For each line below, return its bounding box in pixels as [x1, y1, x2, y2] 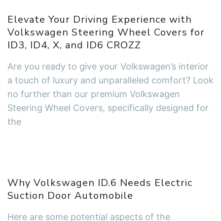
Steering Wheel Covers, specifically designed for [7, 103, 209, 113]
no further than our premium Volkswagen [7, 89, 180, 100]
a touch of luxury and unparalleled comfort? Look [7, 75, 214, 86]
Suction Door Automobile [7, 189, 133, 203]
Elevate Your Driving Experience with [7, 13, 192, 27]
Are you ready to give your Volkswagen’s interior [7, 61, 209, 72]
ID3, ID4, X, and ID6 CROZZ [7, 38, 141, 52]
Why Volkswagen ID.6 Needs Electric [7, 176, 192, 190]
